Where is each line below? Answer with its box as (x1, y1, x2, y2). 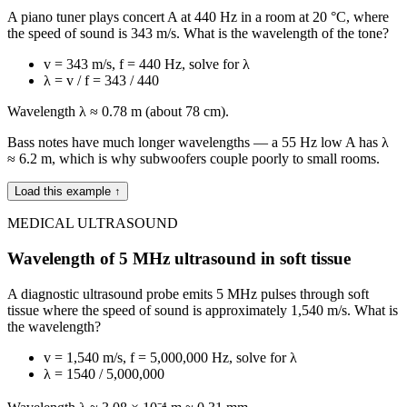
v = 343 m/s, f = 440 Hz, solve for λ (44, 56, 250, 73)
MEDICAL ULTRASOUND (7, 215, 178, 232)
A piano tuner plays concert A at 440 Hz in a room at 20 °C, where (7, 9, 389, 25)
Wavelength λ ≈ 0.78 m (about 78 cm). (7, 104, 229, 120)
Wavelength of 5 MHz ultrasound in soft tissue (7, 249, 351, 269)
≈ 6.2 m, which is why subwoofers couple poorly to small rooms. (7, 151, 380, 167)
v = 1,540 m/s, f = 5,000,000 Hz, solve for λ (44, 349, 297, 365)
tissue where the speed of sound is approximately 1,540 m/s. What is (7, 302, 398, 318)
